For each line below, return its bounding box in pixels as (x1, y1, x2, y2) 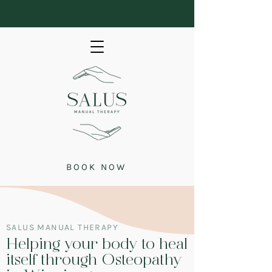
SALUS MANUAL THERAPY (6, 222, 118, 233)
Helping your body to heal (6, 234, 188, 253)
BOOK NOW (66, 161, 126, 172)
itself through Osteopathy (6, 250, 182, 269)
